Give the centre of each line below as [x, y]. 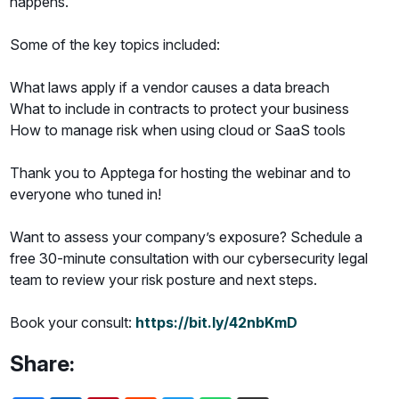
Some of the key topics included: [115, 45]
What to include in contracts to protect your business [180, 109]
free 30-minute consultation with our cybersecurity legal [189, 259]
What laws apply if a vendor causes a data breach [170, 88]
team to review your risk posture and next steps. [164, 280]
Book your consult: [73, 323]
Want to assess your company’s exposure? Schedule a [187, 237]
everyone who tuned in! [86, 195]
